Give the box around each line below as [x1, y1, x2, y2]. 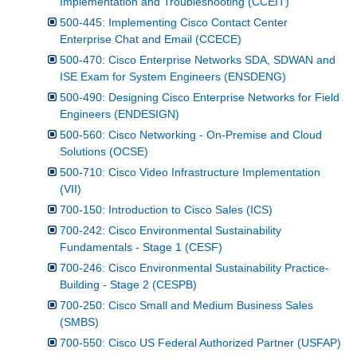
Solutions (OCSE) [60, 144, 148, 158]
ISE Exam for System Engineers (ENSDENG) [60, 69, 286, 83]
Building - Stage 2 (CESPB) [60, 277, 197, 291]
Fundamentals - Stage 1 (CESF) [60, 240, 222, 253]
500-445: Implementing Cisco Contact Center [60, 15, 288, 29]
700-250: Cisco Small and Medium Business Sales [60, 298, 313, 312]
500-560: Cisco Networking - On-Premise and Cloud [60, 127, 322, 141]
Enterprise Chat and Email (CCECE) [60, 32, 241, 45]
